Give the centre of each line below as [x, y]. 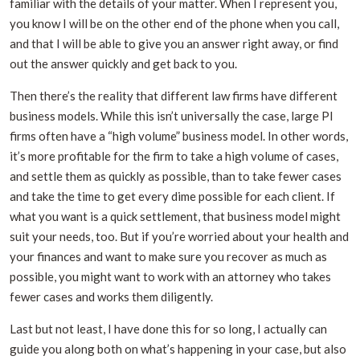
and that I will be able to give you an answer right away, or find [174, 43]
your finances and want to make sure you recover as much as [168, 256]
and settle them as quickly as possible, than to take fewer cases [176, 176]
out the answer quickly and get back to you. [123, 63]
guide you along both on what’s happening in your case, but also [178, 348]
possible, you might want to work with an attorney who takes [170, 276]
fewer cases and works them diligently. [111, 296]
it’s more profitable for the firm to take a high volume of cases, [174, 155]
